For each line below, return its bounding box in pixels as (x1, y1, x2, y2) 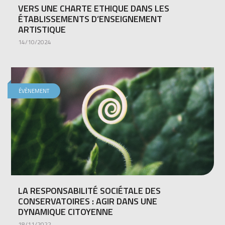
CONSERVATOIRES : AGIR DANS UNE (18, 194, 158, 208)
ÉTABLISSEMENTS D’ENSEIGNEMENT (18, 12, 163, 26)
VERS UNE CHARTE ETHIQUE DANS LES (18, 1, 170, 15)
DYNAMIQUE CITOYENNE (18, 204, 114, 218)
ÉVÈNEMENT (19, 86, 50, 95)
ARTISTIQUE (18, 22, 66, 36)
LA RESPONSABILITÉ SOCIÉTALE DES (18, 183, 161, 197)
